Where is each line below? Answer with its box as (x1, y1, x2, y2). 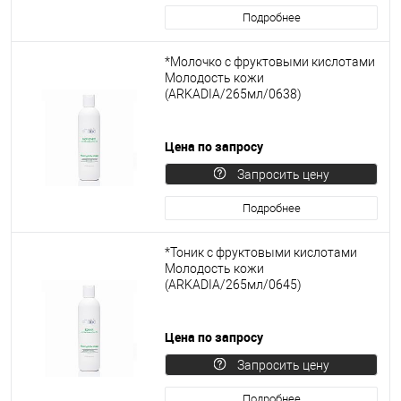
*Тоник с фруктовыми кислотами (165, 245, 357, 260)
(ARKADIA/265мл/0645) (165, 277, 302, 292)
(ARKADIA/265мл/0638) (165, 87, 302, 101)
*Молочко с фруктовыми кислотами (165, 55, 375, 69)
